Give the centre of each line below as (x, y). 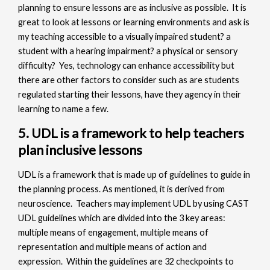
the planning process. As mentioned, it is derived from (122, 189)
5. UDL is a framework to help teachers (131, 133)
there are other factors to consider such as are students (129, 80)
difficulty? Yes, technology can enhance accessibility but (127, 65)
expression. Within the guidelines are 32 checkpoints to (126, 261)
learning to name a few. (64, 108)
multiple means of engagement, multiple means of (114, 232)
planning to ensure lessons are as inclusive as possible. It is (133, 7)
